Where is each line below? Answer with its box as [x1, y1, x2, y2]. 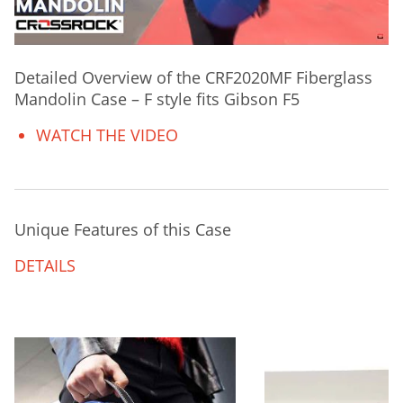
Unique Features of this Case [14, 219, 231, 241]
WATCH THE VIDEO [36, 124, 178, 147]
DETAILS [14, 255, 76, 277]
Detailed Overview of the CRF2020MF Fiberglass [14, 67, 372, 89]
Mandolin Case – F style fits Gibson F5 [14, 88, 300, 111]
